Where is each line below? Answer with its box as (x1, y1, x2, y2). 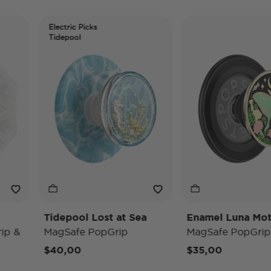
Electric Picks (29, 22, 78, 31)
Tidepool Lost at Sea (24, 211, 128, 223)
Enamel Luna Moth (166, 211, 258, 223)
